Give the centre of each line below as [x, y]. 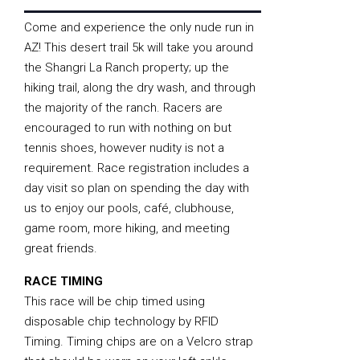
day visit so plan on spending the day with [137, 188]
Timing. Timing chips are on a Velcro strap [139, 342]
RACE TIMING [63, 282]
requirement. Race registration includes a [137, 168]
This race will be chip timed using [115, 302]
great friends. [61, 249]
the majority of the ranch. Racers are [123, 108]
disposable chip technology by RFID [121, 322]
